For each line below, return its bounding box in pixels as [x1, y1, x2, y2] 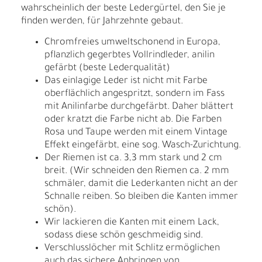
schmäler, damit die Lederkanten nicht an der [44, 179, 238, 190]
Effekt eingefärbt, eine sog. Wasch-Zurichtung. [44, 140, 241, 151]
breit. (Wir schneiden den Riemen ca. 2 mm [44, 166, 229, 177]
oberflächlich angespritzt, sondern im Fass [44, 89, 225, 100]
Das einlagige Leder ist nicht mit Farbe [44, 76, 208, 87]
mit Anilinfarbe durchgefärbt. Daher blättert [44, 102, 233, 113]
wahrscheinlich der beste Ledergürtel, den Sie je [21, 4, 226, 15]
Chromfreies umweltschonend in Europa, [44, 37, 220, 49]
